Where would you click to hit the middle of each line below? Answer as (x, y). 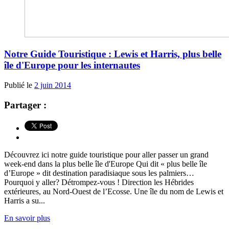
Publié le (19, 85)
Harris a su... (25, 200)
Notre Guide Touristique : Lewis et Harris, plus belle (113, 54)
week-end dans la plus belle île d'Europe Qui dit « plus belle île (106, 164)
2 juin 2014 (53, 85)
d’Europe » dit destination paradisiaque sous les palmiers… (99, 173)
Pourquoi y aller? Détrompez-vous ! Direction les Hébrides (99, 182)
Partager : (25, 105)
